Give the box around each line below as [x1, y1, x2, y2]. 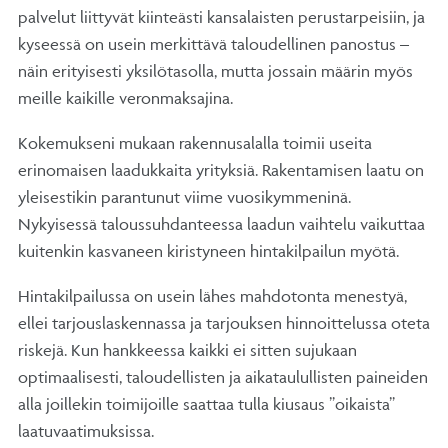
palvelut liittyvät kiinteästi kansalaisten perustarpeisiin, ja [18, 6, 425, 27]
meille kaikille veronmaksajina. [18, 87, 233, 108]
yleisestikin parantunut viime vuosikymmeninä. [18, 186, 351, 207]
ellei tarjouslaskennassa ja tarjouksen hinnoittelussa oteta [18, 312, 430, 333]
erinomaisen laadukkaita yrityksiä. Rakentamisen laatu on [18, 159, 424, 180]
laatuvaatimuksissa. [18, 420, 154, 441]
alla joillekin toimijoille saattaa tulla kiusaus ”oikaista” [18, 393, 395, 414]
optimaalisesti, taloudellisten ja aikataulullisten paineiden [18, 366, 428, 387]
